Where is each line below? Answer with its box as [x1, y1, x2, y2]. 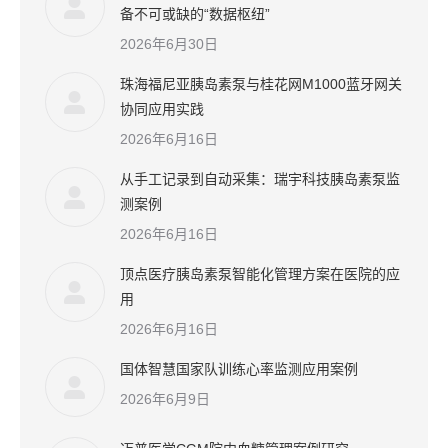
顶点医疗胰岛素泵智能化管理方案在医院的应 [120, 266, 400, 282]
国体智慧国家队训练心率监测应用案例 [120, 361, 358, 377]
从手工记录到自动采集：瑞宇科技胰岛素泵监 [120, 171, 400, 187]
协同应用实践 [120, 101, 204, 117]
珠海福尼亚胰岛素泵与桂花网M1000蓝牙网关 [120, 76, 402, 92]
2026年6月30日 [120, 36, 218, 52]
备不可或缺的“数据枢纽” [120, 6, 270, 22]
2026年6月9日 [120, 391, 210, 407]
